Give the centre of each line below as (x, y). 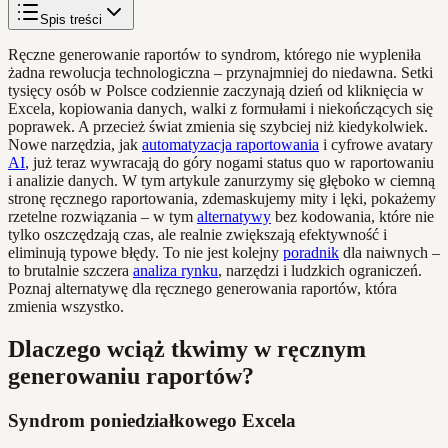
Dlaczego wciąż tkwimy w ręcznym (187, 348)
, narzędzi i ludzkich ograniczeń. (320, 270)
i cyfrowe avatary (376, 144)
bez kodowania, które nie (352, 216)
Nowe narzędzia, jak (75, 144)
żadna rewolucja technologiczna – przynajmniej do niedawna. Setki (220, 72)
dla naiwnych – (389, 252)
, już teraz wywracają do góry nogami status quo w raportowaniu (229, 162)
